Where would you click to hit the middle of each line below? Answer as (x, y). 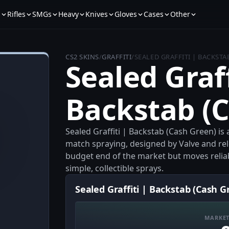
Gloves (125, 14)
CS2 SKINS (82, 57)
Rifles (16, 14)
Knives (96, 14)
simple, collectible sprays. (114, 168)
